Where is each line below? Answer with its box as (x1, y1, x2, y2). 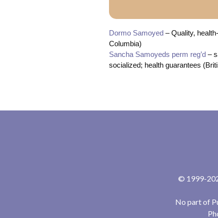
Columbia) (109, 39, 142, 48)
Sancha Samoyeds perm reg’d (109, 50, 206, 58)
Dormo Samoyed (109, 28, 163, 37)
